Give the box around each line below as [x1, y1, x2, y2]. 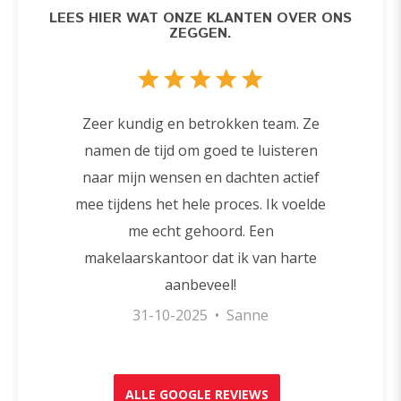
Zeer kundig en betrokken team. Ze [81, 113, 320, 133]
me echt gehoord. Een [127, 220, 274, 241]
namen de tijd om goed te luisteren [83, 140, 318, 160]
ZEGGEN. [169, 22, 232, 44]
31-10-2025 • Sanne [132, 305, 269, 325]
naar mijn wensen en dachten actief [81, 166, 320, 187]
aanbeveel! [165, 274, 236, 294]
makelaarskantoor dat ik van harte [84, 247, 317, 268]
